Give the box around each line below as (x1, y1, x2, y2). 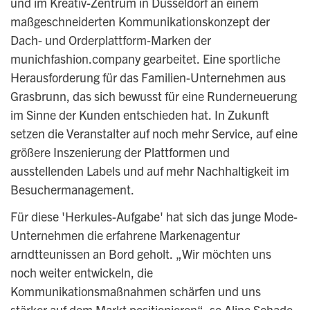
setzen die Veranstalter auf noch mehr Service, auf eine (10, 125, 298, 141)
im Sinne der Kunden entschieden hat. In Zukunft (10, 107, 269, 122)
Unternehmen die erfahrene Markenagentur (10, 227, 240, 243)
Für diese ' (10, 208, 65, 224)
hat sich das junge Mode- (165, 208, 298, 224)
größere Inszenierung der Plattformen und (10, 144, 230, 160)
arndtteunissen (10, 246, 90, 262)
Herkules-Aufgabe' (64, 208, 166, 224)
